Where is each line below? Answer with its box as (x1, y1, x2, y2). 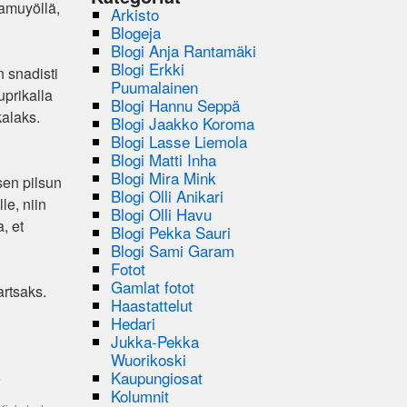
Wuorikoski (111, 347, 187, 371)
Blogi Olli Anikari (111, 184, 224, 207)
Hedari (111, 311, 156, 334)
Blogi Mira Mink (111, 165, 217, 189)
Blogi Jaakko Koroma (111, 111, 255, 134)
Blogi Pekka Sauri (111, 220, 232, 243)
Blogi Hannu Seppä (111, 93, 241, 116)
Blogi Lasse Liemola (111, 129, 248, 153)
